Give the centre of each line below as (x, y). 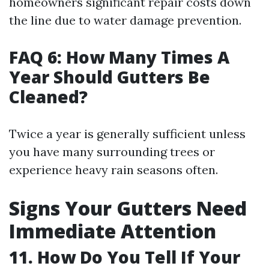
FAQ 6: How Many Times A (119, 57)
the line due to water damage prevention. (125, 20)
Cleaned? (48, 97)
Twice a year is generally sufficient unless (127, 134)
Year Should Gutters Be (110, 77)
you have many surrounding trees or (112, 152)
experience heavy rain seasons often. (113, 170)
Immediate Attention (113, 231)
